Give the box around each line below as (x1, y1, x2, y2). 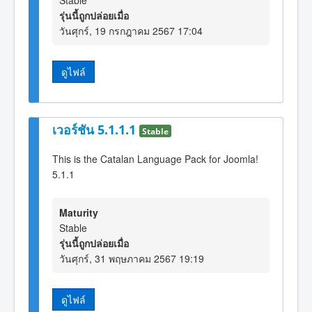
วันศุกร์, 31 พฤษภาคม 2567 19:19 (59, 251, 204, 265)
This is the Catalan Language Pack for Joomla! (52, 152, 258, 166)
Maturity (59, 205, 98, 219)
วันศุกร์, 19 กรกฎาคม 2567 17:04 (59, 24, 203, 38)
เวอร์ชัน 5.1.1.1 (52, 120, 139, 138)
